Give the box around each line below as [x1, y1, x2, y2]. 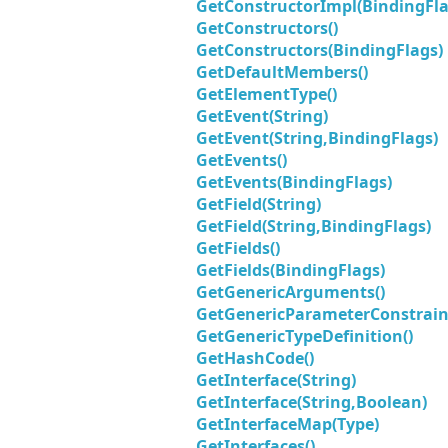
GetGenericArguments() [196, 281, 385, 303]
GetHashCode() [196, 347, 314, 369]
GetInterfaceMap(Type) [196, 413, 379, 435]
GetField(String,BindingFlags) [196, 215, 431, 237]
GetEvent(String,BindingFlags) [196, 127, 438, 149]
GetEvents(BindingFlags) [196, 171, 392, 193]
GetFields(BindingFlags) [196, 259, 385, 281]
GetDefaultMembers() [196, 61, 368, 83]
